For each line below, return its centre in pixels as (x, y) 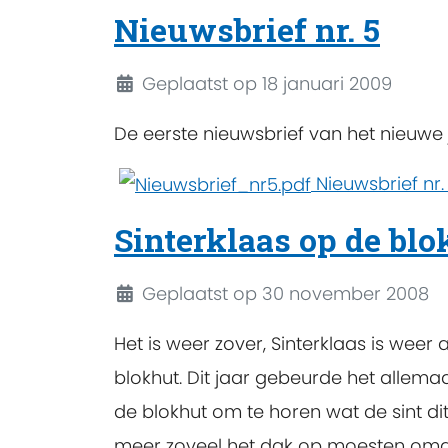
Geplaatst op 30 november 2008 (285, 294)
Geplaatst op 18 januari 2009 (266, 84)
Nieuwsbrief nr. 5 (247, 29)
